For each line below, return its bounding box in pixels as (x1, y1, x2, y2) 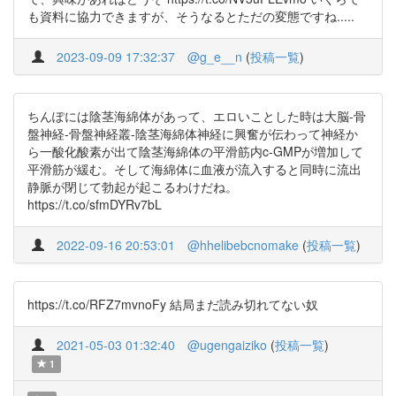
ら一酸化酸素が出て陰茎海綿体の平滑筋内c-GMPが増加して (27, 142, 363, 160)
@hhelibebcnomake (187, 236, 299, 254)
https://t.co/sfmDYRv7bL (27, 195, 162, 213)
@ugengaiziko (187, 336, 267, 354)
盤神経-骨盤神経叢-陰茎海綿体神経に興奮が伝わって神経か (27, 125, 358, 142)
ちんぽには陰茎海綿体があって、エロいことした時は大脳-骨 (27, 107, 366, 125)
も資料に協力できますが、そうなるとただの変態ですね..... (27, 7, 354, 25)
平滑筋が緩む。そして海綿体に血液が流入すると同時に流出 (27, 160, 362, 178)
